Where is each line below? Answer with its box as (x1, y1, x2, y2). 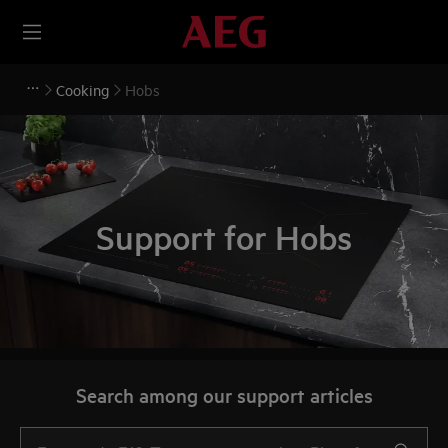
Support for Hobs (96, 215, 352, 259)
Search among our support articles (75, 382, 373, 408)
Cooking (56, 80, 109, 99)
